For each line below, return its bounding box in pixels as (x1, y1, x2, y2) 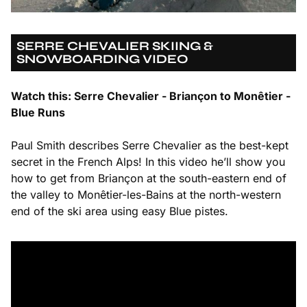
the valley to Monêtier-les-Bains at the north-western (11, 187, 281, 201)
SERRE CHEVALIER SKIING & (16, 38, 213, 53)
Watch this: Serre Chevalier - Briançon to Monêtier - (11, 88, 291, 103)
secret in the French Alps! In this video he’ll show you (11, 154, 285, 169)
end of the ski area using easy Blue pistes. (11, 204, 228, 218)
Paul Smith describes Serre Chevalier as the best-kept (11, 138, 288, 152)
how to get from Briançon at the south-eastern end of (11, 171, 286, 185)
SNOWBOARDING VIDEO (16, 51, 188, 66)
